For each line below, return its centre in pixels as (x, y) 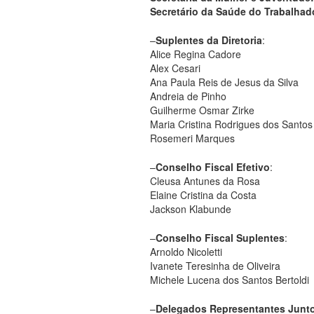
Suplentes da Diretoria (209, 40)
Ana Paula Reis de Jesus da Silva (224, 82)
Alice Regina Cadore (196, 54)
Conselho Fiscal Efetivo (213, 166)
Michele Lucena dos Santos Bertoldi (230, 279)
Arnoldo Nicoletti (186, 251)
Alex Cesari (175, 68)
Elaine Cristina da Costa (203, 194)
